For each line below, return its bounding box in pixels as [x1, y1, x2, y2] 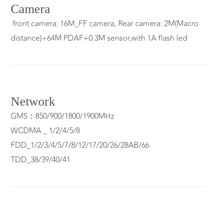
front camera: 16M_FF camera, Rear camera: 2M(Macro [11, 18, 199, 30]
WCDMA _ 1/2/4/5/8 [11, 125, 80, 137]
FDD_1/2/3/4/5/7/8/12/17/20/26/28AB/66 [11, 139, 150, 152]
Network [11, 94, 56, 109]
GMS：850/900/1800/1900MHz [11, 110, 115, 123]
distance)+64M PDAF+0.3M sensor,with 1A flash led [11, 32, 188, 45]
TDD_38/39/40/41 [11, 154, 71, 166]
